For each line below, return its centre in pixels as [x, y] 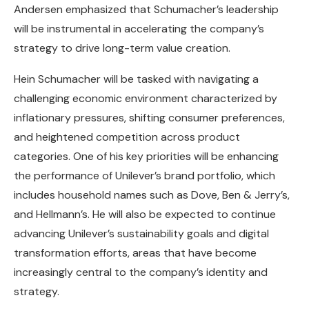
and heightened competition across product [127, 137]
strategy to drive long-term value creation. [122, 48]
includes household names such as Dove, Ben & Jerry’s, [152, 195]
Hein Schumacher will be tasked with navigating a [136, 79]
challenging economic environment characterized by [146, 99]
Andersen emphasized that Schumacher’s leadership [146, 10]
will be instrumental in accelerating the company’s [139, 29]
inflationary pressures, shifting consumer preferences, [149, 118]
